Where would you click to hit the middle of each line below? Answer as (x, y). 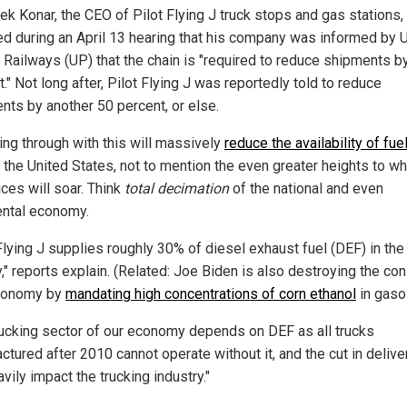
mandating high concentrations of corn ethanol (211, 293)
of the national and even (306, 188)
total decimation (177, 188)
